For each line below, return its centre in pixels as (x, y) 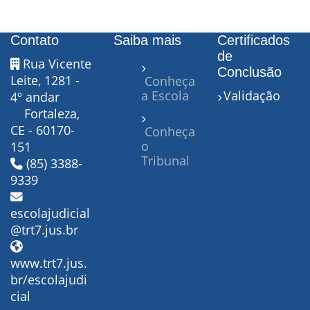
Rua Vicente (55, 64)
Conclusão (249, 72)
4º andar (35, 97)
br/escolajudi (49, 280)
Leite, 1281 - (45, 81)
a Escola (165, 95)
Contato (35, 40)
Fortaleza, (52, 114)
